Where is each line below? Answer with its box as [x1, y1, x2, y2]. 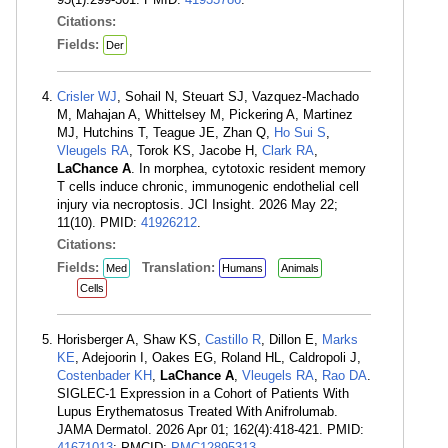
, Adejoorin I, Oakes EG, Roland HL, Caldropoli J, [75, 350, 361, 365]
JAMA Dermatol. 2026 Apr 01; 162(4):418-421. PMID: [57, 422, 364, 437]
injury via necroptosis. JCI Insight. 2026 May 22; [57, 197, 338, 212]
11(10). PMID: [57, 215, 141, 230]
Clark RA [262, 143, 314, 158]
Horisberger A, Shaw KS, [57, 332, 205, 347]
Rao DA [322, 368, 367, 383]
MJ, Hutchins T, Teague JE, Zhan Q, [57, 125, 274, 140]
